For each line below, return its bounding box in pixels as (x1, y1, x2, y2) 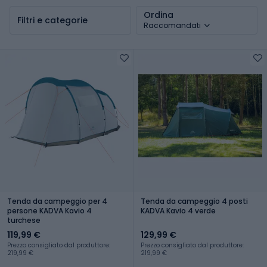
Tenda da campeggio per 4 (7, 195, 107, 206)
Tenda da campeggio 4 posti (141, 195, 248, 206)
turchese (7, 215, 41, 225)
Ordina (144, 8, 173, 21)
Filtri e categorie (17, 14, 88, 26)
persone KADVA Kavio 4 (7, 205, 92, 216)
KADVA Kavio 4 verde (141, 205, 216, 216)
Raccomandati (144, 20, 201, 30)
